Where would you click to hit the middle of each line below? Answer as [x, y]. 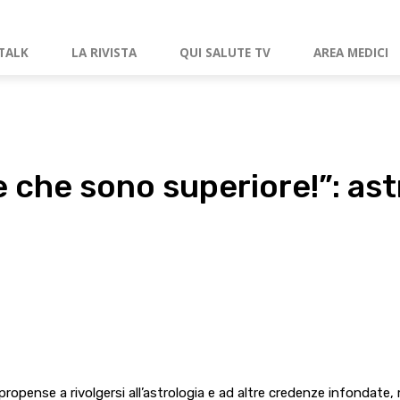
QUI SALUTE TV [225, 53]
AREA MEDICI [351, 53]
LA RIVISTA [104, 53]
